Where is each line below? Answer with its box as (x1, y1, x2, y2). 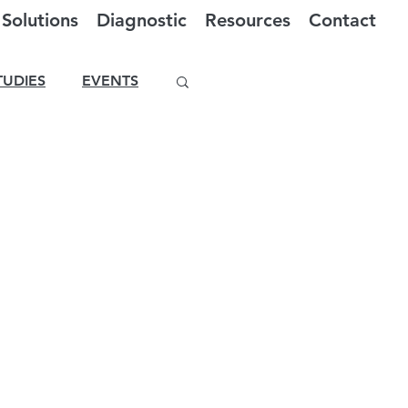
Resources (205, 9, 291, 31)
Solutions (2, 9, 78, 31)
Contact (309, 9, 376, 31)
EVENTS (82, 72, 138, 89)
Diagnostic (97, 9, 187, 31)
